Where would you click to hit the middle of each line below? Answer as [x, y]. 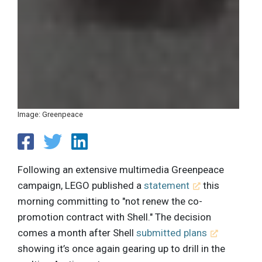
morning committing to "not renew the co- [110, 201]
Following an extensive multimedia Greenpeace [121, 169]
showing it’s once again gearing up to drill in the [121, 248]
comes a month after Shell [77, 232]
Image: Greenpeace [50, 115]
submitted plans [172, 232]
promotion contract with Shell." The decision [114, 217]
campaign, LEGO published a [81, 185]
